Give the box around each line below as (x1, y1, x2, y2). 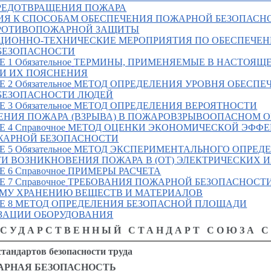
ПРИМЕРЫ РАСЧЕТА (68, 166, 162, 177)
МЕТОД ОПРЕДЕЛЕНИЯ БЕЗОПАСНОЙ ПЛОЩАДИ (15, 198, 247, 209)
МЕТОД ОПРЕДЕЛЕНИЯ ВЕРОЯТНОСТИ (74, 100, 258, 111)
